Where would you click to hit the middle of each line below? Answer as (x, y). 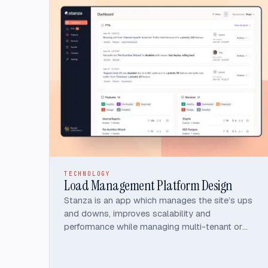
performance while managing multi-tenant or (153, 226)
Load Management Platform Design (148, 185)
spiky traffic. (88, 239)
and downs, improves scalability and (137, 213)
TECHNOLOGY (87, 173)
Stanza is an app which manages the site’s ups (158, 200)
